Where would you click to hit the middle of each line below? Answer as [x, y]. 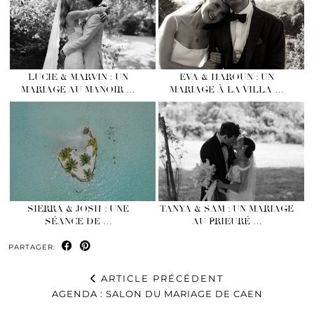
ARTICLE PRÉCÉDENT [161, 278]
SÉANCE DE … [78, 221]
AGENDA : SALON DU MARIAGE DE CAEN [157, 293]
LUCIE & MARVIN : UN [78, 77]
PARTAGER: [33, 247]
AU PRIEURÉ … [227, 221]
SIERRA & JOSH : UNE [78, 209]
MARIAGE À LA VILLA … [227, 90]
